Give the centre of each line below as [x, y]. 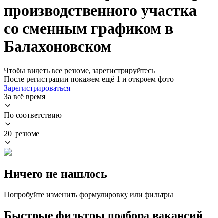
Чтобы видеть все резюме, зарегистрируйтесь [79, 70]
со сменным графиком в [89, 28]
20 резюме [22, 133]
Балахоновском [58, 46]
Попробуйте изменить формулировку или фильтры [89, 194]
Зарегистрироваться [37, 88]
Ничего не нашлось [55, 173]
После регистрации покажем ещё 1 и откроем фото [89, 79]
